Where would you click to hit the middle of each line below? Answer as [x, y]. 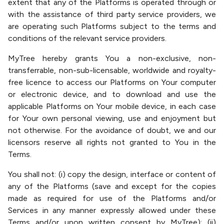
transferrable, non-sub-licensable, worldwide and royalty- [112, 70]
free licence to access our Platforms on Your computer [112, 82]
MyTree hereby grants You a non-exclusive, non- [112, 58]
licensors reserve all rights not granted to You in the [112, 142]
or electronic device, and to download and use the [112, 94]
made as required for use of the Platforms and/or [112, 198]
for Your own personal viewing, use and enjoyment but [112, 118]
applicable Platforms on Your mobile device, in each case [112, 106]
